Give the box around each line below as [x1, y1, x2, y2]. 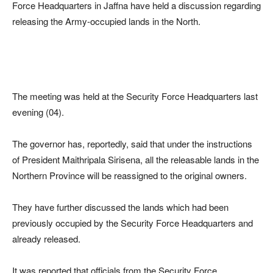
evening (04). [12, 105, 64, 118]
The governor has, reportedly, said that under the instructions [12, 136, 252, 150]
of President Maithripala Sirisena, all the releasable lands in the [12, 152, 259, 166]
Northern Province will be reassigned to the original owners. [12, 168, 247, 182]
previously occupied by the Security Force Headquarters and [12, 216, 253, 229]
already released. [12, 232, 80, 245]
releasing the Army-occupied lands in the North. [12, 14, 200, 27]
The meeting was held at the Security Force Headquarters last [12, 89, 258, 102]
